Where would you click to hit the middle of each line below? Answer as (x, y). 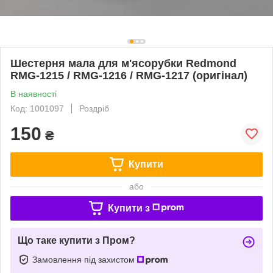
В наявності (34, 94)
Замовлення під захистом (85, 259)
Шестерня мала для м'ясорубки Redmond (123, 63)
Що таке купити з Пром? (76, 240)
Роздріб (94, 108)
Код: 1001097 (37, 108)
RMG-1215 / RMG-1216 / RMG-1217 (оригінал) (129, 75)
